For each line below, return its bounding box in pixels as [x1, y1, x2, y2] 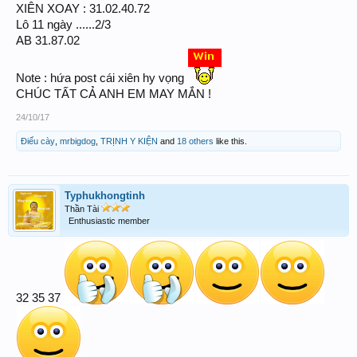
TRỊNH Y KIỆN [100, 136, 158, 146]
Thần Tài [65, 204, 101, 214]
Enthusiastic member [69, 216, 150, 226]
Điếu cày [21, 136, 55, 146]
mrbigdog [60, 136, 96, 146]
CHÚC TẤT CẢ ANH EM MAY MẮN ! [16, 88, 211, 100]
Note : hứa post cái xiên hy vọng [16, 72, 187, 84]
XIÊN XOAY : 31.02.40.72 [16, 2, 150, 15]
